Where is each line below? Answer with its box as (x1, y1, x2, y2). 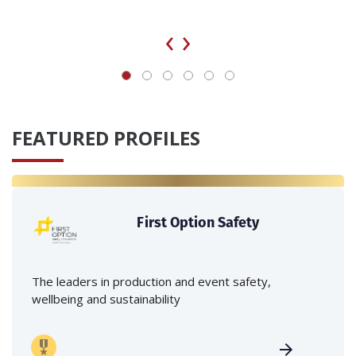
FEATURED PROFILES (12, 125, 200, 152)
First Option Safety (137, 212, 260, 233)
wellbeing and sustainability (32, 291, 180, 308)
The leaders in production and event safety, (32, 273, 271, 290)
